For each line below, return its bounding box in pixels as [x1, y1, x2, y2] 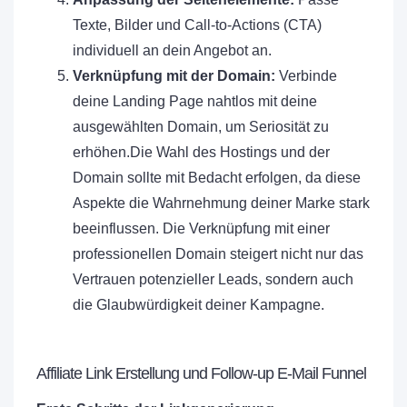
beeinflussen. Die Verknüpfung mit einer [73, 220, 330, 236]
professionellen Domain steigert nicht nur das [73, 245, 363, 262]
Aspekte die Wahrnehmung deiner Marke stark [73, 194, 370, 211]
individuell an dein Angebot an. [73, 42, 272, 58]
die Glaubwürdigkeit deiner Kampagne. [73, 296, 324, 313]
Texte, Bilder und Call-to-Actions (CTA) [73, 16, 322, 33]
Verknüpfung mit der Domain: [73, 67, 275, 84]
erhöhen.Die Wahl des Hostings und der [73, 144, 330, 160]
